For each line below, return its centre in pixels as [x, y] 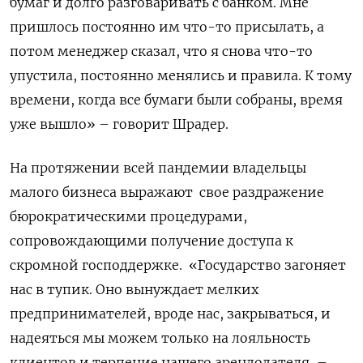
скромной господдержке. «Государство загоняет [178, 265]
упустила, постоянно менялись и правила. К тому [181, 76]
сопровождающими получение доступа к [152, 241]
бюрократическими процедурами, [128, 217]
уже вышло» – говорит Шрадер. [119, 124]
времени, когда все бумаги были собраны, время [176, 100]
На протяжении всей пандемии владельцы [158, 168]
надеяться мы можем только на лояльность [160, 338]
